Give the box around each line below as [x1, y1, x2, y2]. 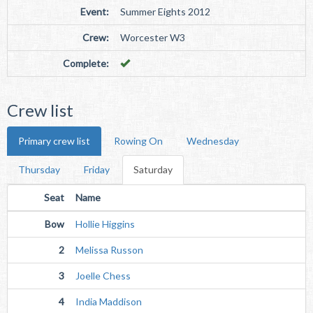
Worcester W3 [120, 31, 185, 43]
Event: [80, 6, 109, 17]
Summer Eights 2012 [120, 6, 210, 17]
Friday [84, 163, 110, 175]
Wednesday [187, 135, 239, 147]
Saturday [133, 163, 173, 175]
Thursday [18, 163, 60, 175]
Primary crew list [18, 135, 90, 147]
